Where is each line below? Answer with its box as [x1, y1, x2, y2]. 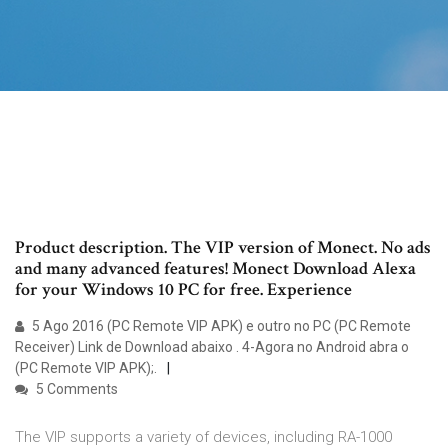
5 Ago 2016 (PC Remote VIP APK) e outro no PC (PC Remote [29, 318, 411, 335]
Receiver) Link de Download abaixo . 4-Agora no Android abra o [15, 339, 409, 356]
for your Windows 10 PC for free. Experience [15, 278, 356, 302]
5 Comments [33, 381, 118, 398]
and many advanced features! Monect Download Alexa [15, 257, 416, 281]
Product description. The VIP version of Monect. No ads [15, 236, 431, 260]
